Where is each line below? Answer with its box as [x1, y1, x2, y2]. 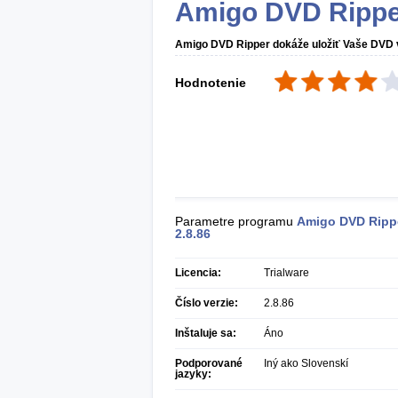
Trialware [264, 267, 309, 279]
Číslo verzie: [175, 297, 238, 309]
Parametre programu [175, 214, 297, 228]
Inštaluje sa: [175, 327, 236, 339]
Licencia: [175, 267, 221, 279]
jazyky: [175, 368, 211, 380]
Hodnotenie [175, 76, 246, 90]
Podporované [175, 357, 243, 370]
